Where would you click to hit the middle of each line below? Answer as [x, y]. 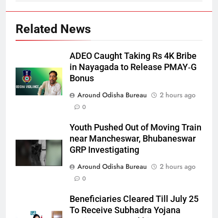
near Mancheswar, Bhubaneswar [133, 139]
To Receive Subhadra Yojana [125, 210]
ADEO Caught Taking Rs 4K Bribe [133, 56]
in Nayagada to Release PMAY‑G [133, 67]
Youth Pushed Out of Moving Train [136, 127]
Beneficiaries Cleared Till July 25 [134, 199]
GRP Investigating [104, 150]
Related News [53, 29]
